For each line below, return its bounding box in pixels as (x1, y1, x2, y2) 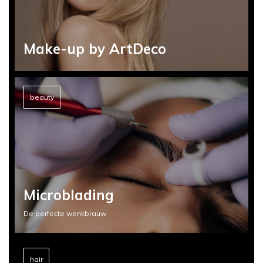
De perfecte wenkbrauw (23, 208, 106, 218)
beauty (30, 93, 54, 102)
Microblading (23, 186, 114, 204)
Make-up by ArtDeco (23, 40, 166, 58)
